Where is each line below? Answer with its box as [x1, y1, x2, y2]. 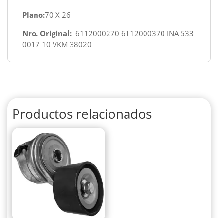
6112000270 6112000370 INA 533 [72, 28, 194, 38]
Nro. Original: [22, 28, 72, 38]
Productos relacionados [12, 105, 152, 123]
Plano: [22, 10, 45, 20]
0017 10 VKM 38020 [22, 39, 91, 49]
